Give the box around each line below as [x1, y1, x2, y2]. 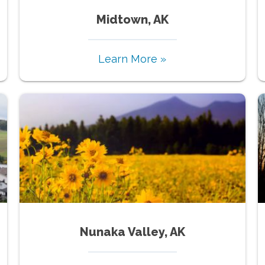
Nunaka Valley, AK [79, 224, 185, 239]
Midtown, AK [96, 12, 169, 27]
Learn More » [98, 52, 167, 65]
